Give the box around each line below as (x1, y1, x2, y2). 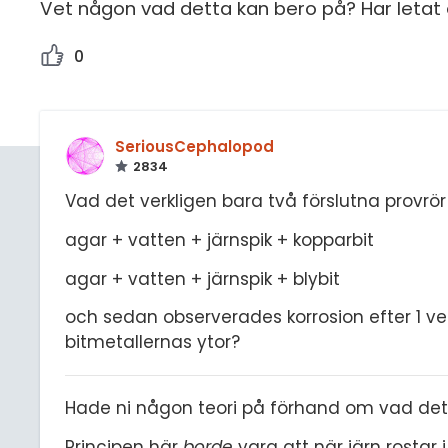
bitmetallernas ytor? (65, 330, 240, 355)
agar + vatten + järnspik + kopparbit (65, 227, 374, 252)
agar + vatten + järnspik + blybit (65, 266, 340, 291)
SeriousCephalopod (115, 136, 274, 158)
